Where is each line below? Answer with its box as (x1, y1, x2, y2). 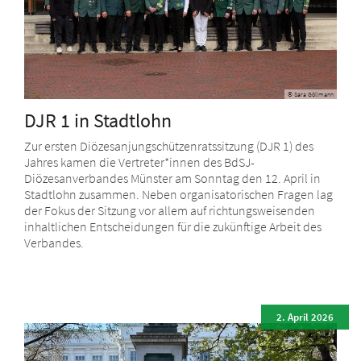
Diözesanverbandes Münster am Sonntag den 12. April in (24, 170, 321, 187)
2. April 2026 (276, 310, 334, 325)
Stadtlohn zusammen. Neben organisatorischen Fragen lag (24, 186, 333, 203)
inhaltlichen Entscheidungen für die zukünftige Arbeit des (24, 218, 322, 235)
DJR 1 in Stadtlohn (24, 108, 172, 134)
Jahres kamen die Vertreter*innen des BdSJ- (24, 154, 255, 171)
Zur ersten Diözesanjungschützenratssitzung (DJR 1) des (24, 138, 313, 155)
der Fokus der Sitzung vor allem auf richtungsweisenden (24, 202, 315, 219)
